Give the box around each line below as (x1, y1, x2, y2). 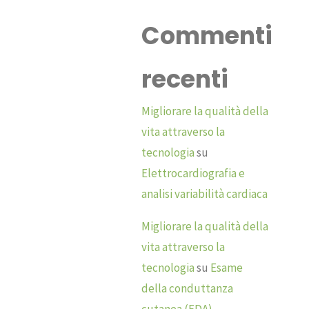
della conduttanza (141, 281, 234, 297)
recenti (141, 62, 229, 97)
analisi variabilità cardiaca (141, 186, 268, 202)
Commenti (141, 19, 273, 53)
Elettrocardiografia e (141, 166, 246, 181)
